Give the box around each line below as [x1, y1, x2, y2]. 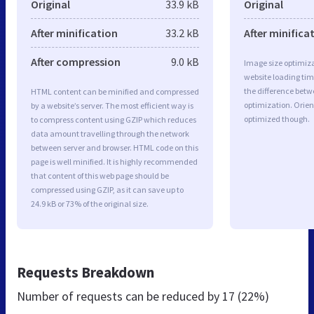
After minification [31, 25, 118, 40]
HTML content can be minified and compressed [31, 86, 199, 97]
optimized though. [244, 113, 310, 124]
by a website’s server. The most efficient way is [31, 100, 193, 111]
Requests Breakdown [17, 262, 154, 282]
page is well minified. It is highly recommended [31, 156, 198, 167]
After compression [31, 54, 121, 69]
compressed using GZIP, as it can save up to [31, 184, 184, 195]
